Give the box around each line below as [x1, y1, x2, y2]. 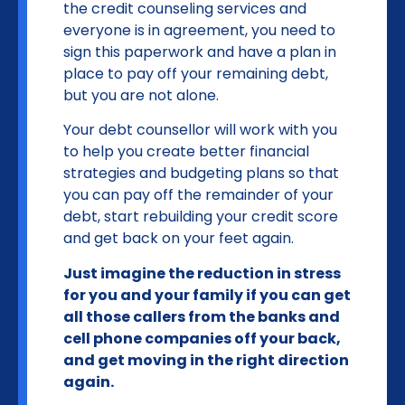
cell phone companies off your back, [63, 327, 341, 349]
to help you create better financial [63, 141, 309, 163]
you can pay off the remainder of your [63, 184, 334, 206]
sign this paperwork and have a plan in [63, 42, 336, 63]
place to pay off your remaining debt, [63, 63, 328, 85]
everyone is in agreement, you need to [63, 20, 335, 42]
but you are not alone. [63, 85, 219, 107]
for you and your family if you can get [63, 284, 351, 306]
